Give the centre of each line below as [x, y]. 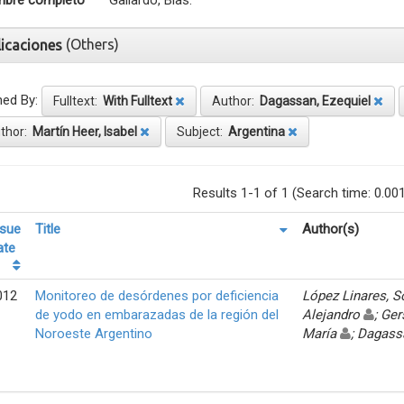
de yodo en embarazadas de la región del [157, 314]
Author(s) [331, 229]
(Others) [92, 44]
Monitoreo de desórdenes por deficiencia [157, 295]
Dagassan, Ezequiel [315, 101]
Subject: [202, 131]
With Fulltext [138, 101]
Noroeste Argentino [94, 333]
